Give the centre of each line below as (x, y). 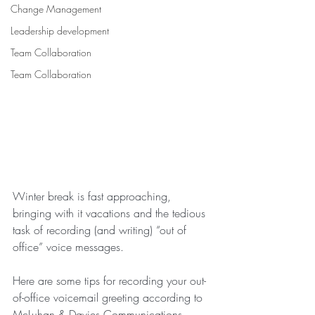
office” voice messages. (68, 247)
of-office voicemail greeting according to (109, 297)
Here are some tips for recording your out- (109, 281)
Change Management (56, 9)
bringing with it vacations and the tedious (111, 213)
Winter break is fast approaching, (94, 196)
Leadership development (60, 31)
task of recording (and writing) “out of (101, 230)
